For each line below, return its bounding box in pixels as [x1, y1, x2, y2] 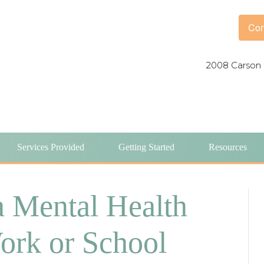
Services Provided [16, 142, 84, 152]
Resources [208, 142, 247, 152]
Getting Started [118, 142, 174, 152]
